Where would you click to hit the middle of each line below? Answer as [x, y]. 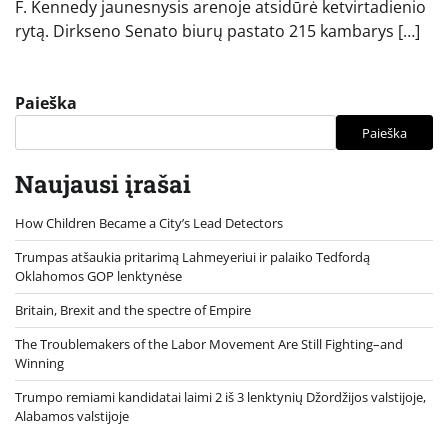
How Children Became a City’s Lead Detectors [149, 223]
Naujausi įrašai [103, 184]
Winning [39, 363]
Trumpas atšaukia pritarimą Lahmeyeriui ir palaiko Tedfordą [192, 257]
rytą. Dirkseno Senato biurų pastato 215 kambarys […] [217, 31]
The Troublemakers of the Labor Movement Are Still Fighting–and [209, 344]
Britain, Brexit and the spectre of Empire [133, 310]
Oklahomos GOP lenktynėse [98, 276]
